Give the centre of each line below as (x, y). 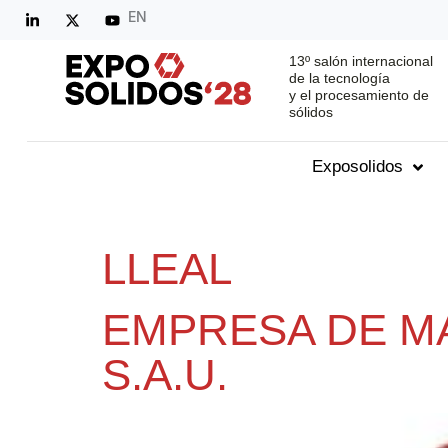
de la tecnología (339, 78)
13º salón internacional (360, 61)
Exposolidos (358, 167)
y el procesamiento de (358, 95)
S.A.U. (165, 374)
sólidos (310, 112)
